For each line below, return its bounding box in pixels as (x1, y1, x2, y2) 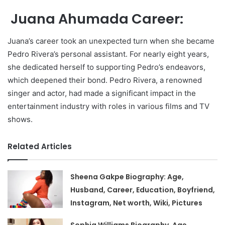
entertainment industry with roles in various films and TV (8, 101, 209, 111)
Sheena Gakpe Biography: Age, (70, 172, 184, 182)
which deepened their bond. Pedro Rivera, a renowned (8, 75, 202, 85)
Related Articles (8, 141, 72, 152)
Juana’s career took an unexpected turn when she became (8, 36, 214, 46)
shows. (8, 115, 33, 125)
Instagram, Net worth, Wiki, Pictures (70, 198, 203, 208)
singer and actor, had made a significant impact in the (8, 88, 196, 98)
